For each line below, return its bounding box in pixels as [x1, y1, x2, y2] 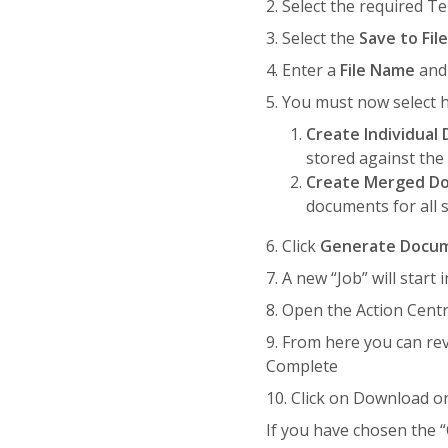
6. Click [266, 235, 321, 258]
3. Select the [266, 27, 360, 50]
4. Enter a [266, 59, 341, 82]
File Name [340, 59, 416, 82]
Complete [266, 355, 339, 378]
